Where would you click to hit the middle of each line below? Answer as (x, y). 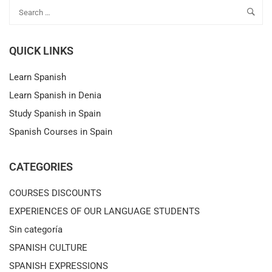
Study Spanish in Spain (55, 114)
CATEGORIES (41, 167)
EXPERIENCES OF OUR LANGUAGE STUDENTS (104, 212)
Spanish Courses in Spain (61, 132)
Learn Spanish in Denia (55, 96)
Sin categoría (36, 230)
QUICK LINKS (41, 51)
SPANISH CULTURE (48, 248)
